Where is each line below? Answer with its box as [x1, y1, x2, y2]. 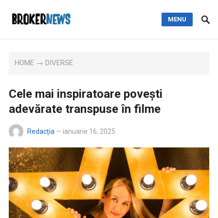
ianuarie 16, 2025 [62, 127, 115, 135]
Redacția [27, 127, 54, 135]
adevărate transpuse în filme [8, 102, 161, 116]
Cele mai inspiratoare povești [8, 87, 163, 101]
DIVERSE [45, 58, 73, 67]
